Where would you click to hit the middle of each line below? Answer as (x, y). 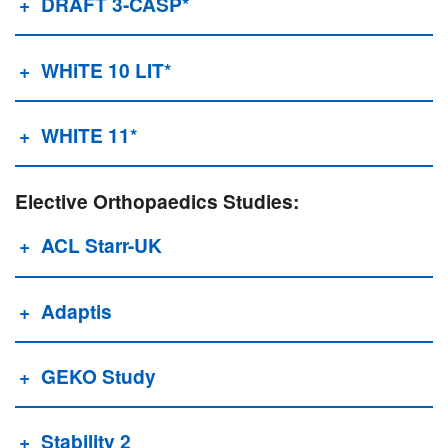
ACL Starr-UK (101, 245)
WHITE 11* (88, 134)
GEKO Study (98, 376)
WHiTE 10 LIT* (105, 69)
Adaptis (76, 310)
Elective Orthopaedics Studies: (157, 201)
